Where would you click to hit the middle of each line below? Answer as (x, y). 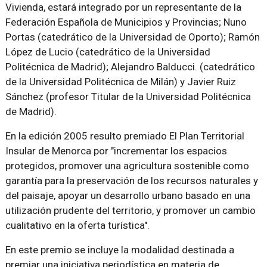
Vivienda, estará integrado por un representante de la (123, 7)
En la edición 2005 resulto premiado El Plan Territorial (125, 136)
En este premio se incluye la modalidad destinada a (119, 250)
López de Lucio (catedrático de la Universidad (108, 52)
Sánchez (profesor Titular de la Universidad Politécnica (128, 97)
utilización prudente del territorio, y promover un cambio (130, 210)
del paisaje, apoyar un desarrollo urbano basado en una (128, 195)
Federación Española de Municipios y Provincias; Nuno (126, 22)
